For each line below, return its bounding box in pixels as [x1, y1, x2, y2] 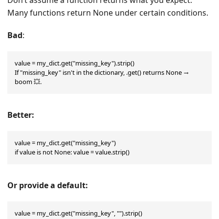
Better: [7, 109, 34, 120]
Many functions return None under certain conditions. [7, 7, 208, 18]
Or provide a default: [7, 179, 88, 191]
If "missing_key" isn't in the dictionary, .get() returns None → [15, 67, 189, 77]
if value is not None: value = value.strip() [15, 147, 130, 156]
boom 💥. [15, 77, 42, 86]
